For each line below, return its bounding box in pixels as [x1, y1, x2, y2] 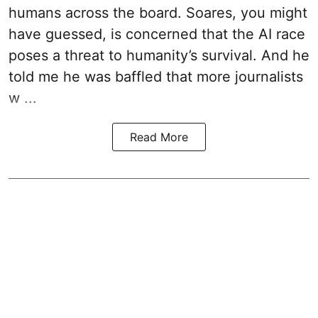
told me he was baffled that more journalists [9, 68, 303, 86]
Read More [130, 130, 188, 145]
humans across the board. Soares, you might [9, 4, 307, 22]
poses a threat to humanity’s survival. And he [9, 47, 309, 65]
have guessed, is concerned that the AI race [9, 26, 305, 43]
